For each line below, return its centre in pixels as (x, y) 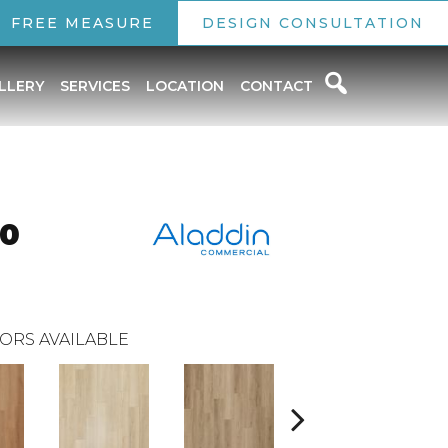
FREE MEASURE (82, 23)
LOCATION (184, 86)
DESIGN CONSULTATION (313, 23)
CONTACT (276, 86)
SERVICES (94, 86)
